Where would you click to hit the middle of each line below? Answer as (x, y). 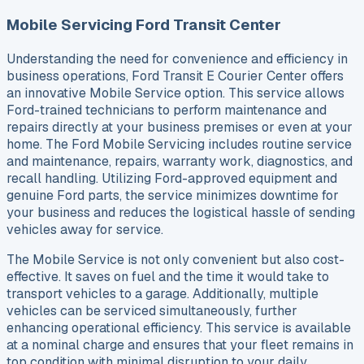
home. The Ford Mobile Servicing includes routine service (179, 144)
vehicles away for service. (85, 229)
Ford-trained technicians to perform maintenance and (167, 110)
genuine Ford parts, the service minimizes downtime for (173, 195)
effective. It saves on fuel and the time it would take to (168, 276)
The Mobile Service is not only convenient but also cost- (175, 259)
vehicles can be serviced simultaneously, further (152, 310)
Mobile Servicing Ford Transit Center (144, 25)
